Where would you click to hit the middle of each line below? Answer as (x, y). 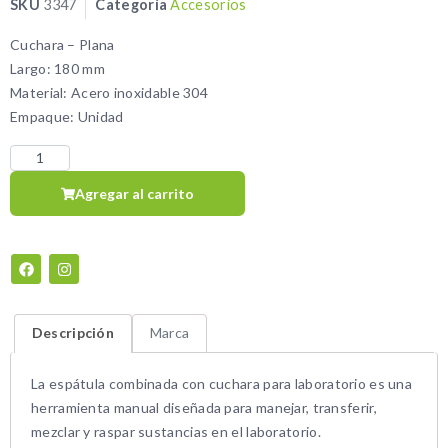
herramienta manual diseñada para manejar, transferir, (204, 407)
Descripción (73, 333)
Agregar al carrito (135, 194)
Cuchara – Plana (62, 45)
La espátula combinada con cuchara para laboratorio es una (222, 383)
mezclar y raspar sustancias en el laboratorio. (176, 431)
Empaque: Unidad (67, 117)
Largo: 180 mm (57, 69)
